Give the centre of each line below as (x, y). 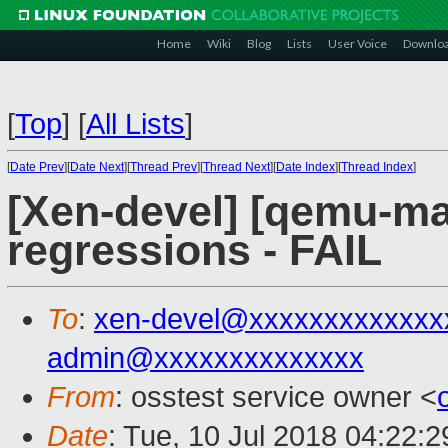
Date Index (305, 167)
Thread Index (377, 167)
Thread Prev (163, 167)
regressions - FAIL (194, 251)
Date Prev (37, 167)
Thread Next (236, 167)
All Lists (135, 124)
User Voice (357, 43)
